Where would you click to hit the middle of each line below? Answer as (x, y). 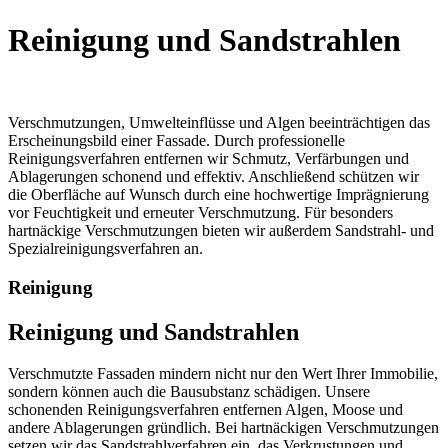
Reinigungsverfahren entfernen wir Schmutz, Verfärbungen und (208, 158)
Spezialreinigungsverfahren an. (105, 248)
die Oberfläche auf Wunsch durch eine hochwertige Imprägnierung (218, 194)
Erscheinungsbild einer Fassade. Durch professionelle (176, 140)
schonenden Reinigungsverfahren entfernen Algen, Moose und (205, 410)
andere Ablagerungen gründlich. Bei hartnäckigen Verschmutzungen (223, 428)
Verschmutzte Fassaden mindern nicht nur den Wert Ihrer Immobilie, (223, 374)
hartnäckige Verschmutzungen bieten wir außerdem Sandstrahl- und (221, 230)
